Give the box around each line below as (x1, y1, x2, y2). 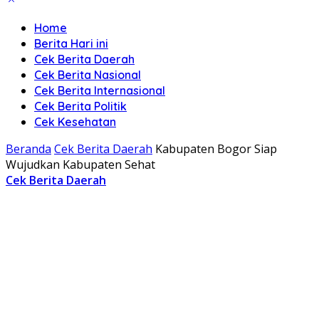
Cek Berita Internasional (34, 83, 165, 98)
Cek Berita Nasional (34, 68, 141, 82)
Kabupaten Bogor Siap (155, 141, 277, 157)
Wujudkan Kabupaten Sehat (6, 157, 161, 172)
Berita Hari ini (34, 36, 108, 51)
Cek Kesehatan (34, 115, 116, 129)
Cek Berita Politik (34, 99, 127, 113)
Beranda (6, 141, 51, 157)
